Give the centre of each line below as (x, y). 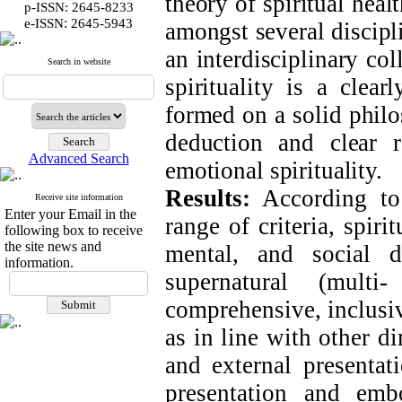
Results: (208, 198)
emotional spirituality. (274, 170)
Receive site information (79, 197)
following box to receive (74, 230)
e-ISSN (44, 23)
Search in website (79, 61)
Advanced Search (79, 158)
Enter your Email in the (70, 214)
